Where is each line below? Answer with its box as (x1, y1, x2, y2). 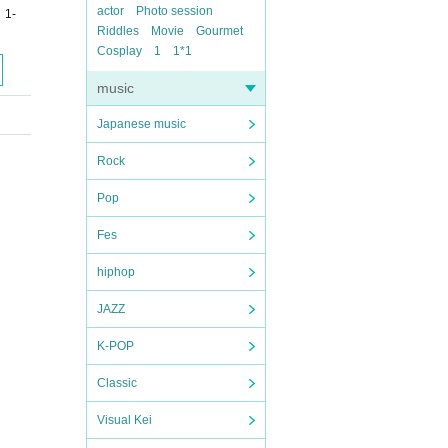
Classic (97, 376, 137, 390)
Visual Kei (97, 413, 152, 427)
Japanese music (97, 117, 186, 131)
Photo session (136, 4, 213, 18)
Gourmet (196, 24, 243, 38)
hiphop (97, 265, 135, 279)
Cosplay (97, 44, 142, 58)
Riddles (97, 24, 139, 38)
